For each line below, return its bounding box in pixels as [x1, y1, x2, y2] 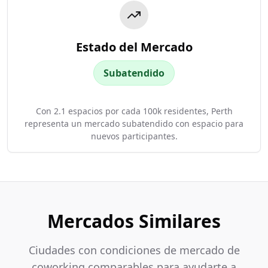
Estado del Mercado [75, 39, 193, 55]
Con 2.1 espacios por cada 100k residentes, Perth [35, 105, 233, 117]
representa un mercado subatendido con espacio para [25, 118, 243, 129]
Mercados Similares [47, 209, 221, 233]
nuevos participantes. [90, 130, 178, 142]
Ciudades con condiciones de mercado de [28, 243, 240, 257]
